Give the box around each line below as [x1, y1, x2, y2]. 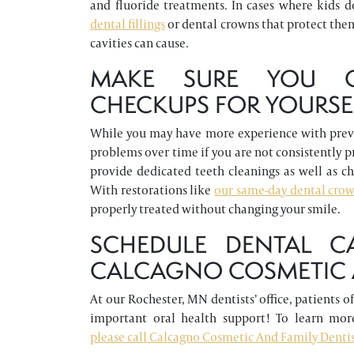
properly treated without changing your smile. [90, 201, 340, 217]
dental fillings [90, 16, 166, 32]
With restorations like [90, 182, 215, 198]
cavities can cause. [90, 35, 188, 51]
